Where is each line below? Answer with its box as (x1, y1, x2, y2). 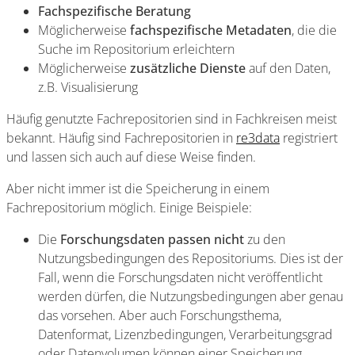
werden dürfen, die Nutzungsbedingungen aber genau (38, 288, 343, 305)
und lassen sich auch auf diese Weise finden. (6, 148, 256, 166)
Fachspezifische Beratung (38, 2, 191, 20)
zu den (244, 231, 285, 248)
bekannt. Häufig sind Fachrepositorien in (6, 129, 236, 147)
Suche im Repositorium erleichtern (38, 40, 235, 58)
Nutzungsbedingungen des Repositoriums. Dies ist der (38, 250, 343, 267)
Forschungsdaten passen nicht (60, 231, 244, 248)
